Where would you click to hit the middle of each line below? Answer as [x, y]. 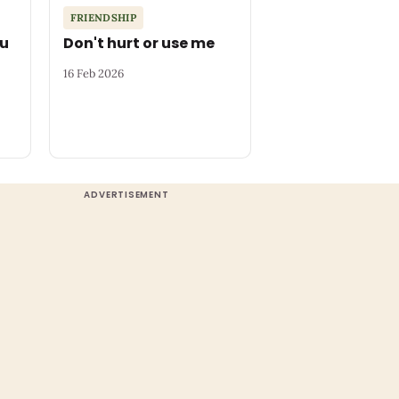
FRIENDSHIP [103, 18]
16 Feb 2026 [93, 73]
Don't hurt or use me [138, 44]
